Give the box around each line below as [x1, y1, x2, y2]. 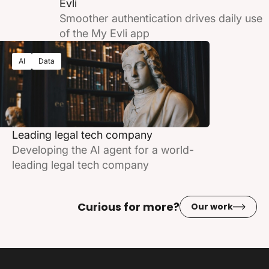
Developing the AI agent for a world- [12, 144, 194, 157]
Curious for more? [77, 199, 180, 214]
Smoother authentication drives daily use [59, 11, 262, 25]
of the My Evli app [59, 26, 150, 40]
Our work [191, 201, 233, 213]
